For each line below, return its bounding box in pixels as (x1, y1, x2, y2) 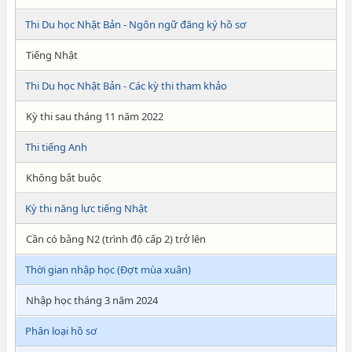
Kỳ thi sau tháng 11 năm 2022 (25, 109, 163, 123)
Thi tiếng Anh (24, 140, 87, 154)
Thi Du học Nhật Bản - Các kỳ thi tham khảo (24, 79, 227, 93)
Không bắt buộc (25, 170, 101, 185)
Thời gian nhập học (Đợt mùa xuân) (24, 262, 191, 277)
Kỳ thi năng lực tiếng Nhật (24, 201, 148, 215)
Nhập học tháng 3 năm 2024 (25, 293, 158, 307)
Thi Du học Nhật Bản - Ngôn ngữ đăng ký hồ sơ (24, 17, 246, 31)
